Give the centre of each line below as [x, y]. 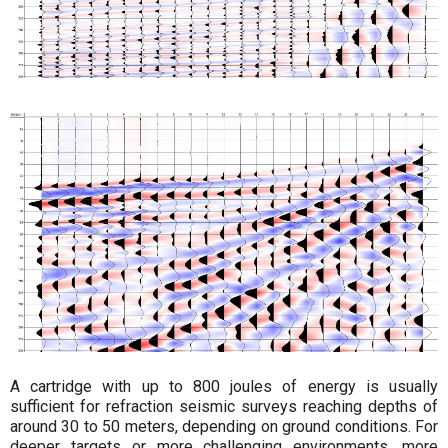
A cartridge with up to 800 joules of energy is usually [224, 386]
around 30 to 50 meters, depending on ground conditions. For [224, 426]
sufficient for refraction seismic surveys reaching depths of [224, 406]
